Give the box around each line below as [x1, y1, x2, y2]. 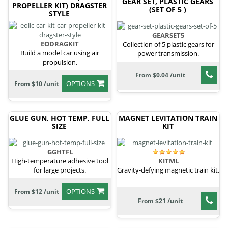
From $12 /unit [14, 187, 59, 196]
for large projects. [34, 165, 86, 175]
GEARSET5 [152, 31, 184, 40]
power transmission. [137, 49, 199, 59]
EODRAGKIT [41, 39, 79, 48]
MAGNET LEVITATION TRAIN [118, 112, 217, 123]
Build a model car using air [20, 48, 99, 58]
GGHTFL [47, 147, 73, 157]
